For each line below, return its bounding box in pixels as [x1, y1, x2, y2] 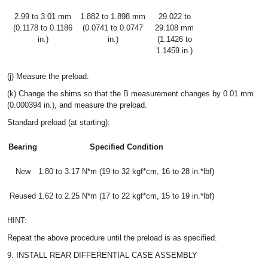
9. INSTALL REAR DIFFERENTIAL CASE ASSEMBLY [7, 251, 197, 260]
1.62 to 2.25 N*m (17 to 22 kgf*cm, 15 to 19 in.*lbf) [38, 191, 214, 200]
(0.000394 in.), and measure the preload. [7, 100, 147, 109]
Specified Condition [89, 142, 163, 151]
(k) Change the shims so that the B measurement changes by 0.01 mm [7, 89, 254, 98]
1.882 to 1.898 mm [80, 12, 145, 21]
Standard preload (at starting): [7, 118, 110, 127]
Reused [10, 191, 36, 200]
